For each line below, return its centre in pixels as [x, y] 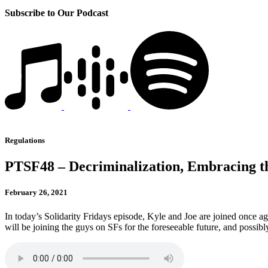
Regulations [25, 141]
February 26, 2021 [36, 193]
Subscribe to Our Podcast [57, 13]
